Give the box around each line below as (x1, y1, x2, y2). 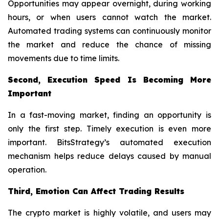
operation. (8, 165, 46, 175)
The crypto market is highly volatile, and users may (8, 208, 211, 218)
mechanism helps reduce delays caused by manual (8, 151, 211, 161)
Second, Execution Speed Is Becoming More (8, 75, 211, 85)
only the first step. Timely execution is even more (8, 124, 211, 134)
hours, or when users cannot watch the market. (8, 12, 211, 22)
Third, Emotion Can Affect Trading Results (8, 186, 184, 197)
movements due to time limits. (8, 53, 119, 64)
